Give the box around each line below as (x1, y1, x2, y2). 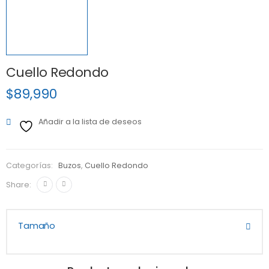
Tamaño (18, 220, 56, 232)
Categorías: (6, 160, 55, 171)
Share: (6, 179, 31, 190)
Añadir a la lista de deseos (38, 116, 142, 127)
